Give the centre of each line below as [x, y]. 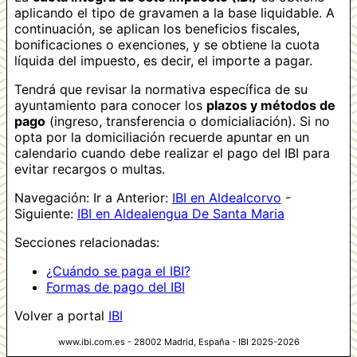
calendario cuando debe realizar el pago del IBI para [172, 153]
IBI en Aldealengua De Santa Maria [180, 214]
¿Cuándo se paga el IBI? [118, 271]
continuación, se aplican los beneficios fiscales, [157, 29]
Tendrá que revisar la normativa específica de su [161, 90]
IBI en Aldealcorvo [226, 198]
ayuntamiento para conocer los [110, 106]
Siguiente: [45, 214]
